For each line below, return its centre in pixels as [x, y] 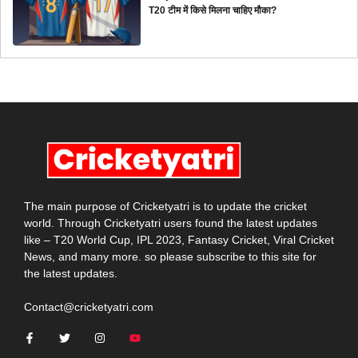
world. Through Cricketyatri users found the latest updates [171, 223]
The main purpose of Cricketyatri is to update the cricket [165, 207]
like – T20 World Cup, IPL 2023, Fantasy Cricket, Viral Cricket [179, 240]
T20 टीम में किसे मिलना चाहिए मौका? [213, 10]
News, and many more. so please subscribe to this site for [170, 257]
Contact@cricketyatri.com [89, 307]
